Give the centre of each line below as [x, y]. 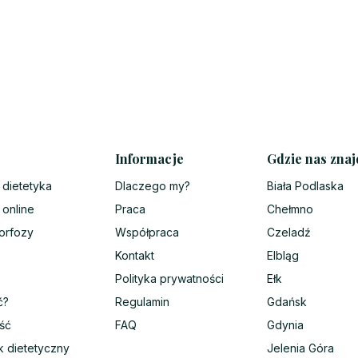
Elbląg [283, 256]
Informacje [149, 159]
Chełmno [290, 209]
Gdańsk [287, 302]
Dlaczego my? [153, 186]
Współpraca [147, 233]
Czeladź [289, 233]
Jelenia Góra [300, 348]
